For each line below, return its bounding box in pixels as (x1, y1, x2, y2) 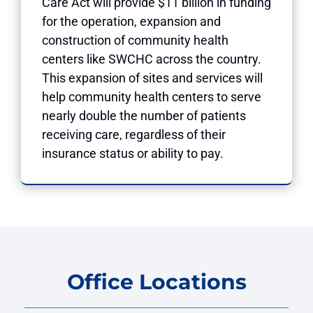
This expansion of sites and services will (42, 70, 263, 85)
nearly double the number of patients (42, 108, 246, 123)
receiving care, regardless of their (42, 126, 226, 142)
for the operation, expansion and (42, 13, 221, 29)
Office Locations (66, 268, 247, 295)
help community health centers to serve (42, 89, 261, 104)
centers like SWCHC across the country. (42, 51, 264, 66)
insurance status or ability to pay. (42, 145, 224, 161)
